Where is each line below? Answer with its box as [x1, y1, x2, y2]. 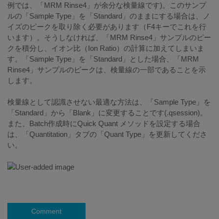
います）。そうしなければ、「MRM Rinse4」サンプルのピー [7, 33, 211, 42]
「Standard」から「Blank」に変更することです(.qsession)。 [7, 109, 207, 117]
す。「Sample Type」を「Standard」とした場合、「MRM [7, 55, 199, 64]
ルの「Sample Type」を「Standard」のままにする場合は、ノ [7, 12, 210, 21]
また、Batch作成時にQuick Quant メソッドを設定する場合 [7, 119, 200, 128]
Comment [31, 207, 62, 216]
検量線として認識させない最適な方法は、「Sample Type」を [7, 98, 211, 107]
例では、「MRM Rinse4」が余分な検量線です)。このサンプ [7, 1, 206, 10]
